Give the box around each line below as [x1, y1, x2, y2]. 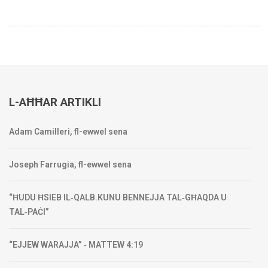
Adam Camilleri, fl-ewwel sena [9, 127, 127, 137]
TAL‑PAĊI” [9, 207, 49, 217]
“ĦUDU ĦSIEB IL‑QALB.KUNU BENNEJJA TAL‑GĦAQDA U [9, 193, 227, 203]
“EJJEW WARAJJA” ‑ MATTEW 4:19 [9, 240, 143, 250]
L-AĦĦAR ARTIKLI [9, 95, 101, 109]
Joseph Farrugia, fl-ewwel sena [9, 160, 132, 170]
